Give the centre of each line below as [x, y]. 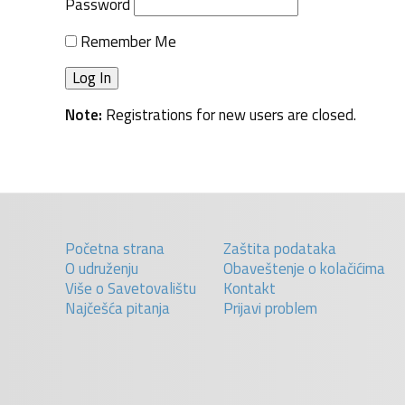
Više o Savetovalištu [131, 288]
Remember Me [127, 42]
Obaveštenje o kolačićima [304, 268]
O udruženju [102, 268]
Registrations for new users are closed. [229, 115]
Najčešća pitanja [118, 308]
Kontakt [250, 288]
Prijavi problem [270, 308]
